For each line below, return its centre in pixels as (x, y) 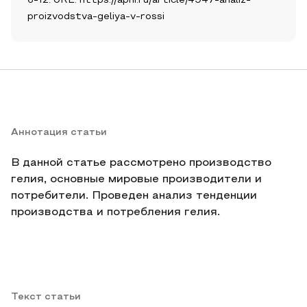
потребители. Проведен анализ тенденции (134, 196)
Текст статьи (46, 297)
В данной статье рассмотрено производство (141, 163)
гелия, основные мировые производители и (136, 180)
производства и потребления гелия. (115, 212)
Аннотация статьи (59, 133)
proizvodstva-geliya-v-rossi (96, 17)
